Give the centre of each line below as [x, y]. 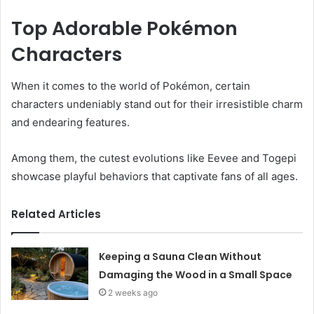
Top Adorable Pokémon [124, 29]
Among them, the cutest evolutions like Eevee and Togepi [154, 158]
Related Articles [56, 214]
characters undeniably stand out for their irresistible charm [157, 104]
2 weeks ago [133, 292]
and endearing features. [70, 122]
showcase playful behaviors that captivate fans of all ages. [155, 176]
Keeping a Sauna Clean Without [180, 256]
